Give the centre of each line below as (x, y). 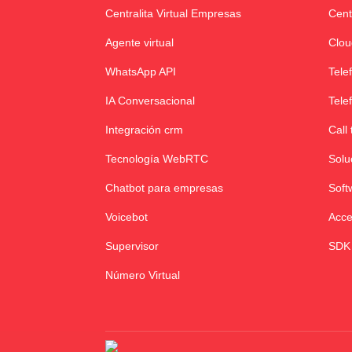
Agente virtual (140, 43)
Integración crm (145, 130)
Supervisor (132, 246)
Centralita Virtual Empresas (175, 14)
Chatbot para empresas (165, 188)
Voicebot (127, 217)
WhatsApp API (141, 72)
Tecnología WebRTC (157, 159)
